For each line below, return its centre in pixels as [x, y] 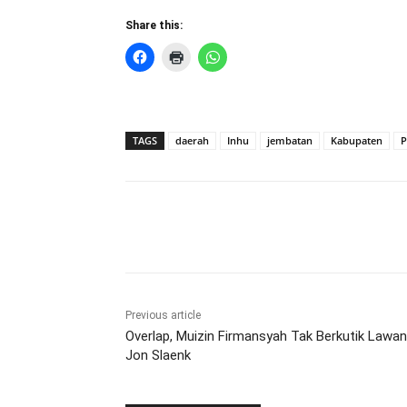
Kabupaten [357, 141]
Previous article [163, 316]
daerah [192, 141]
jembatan [290, 141]
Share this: [154, 26]
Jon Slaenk [158, 356]
